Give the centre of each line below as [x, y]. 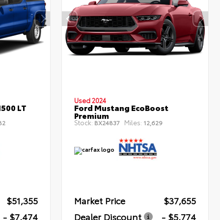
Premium [92, 115]
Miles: [133, 123]
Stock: [84, 123]
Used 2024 [90, 100]
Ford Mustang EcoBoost [122, 108]
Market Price [100, 201]
